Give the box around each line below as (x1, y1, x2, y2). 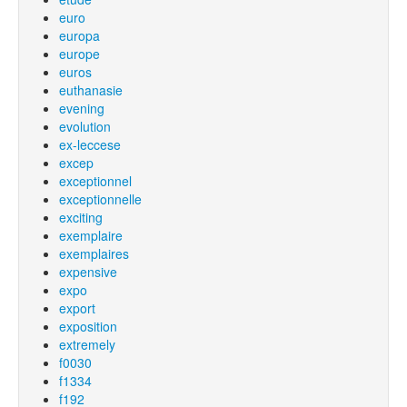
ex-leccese (59, 135, 121, 154)
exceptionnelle (59, 190, 142, 208)
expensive (59, 263, 117, 281)
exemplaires (59, 244, 129, 263)
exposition (59, 317, 117, 335)
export (59, 299, 95, 317)
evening (59, 99, 104, 117)
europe (59, 45, 100, 63)
